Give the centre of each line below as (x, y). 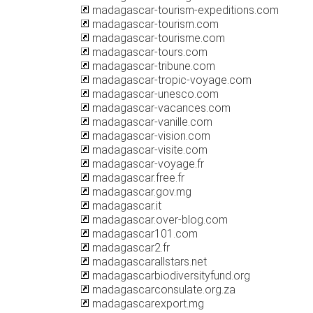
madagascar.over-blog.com (159, 220)
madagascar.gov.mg (140, 192)
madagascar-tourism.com (154, 24)
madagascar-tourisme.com (157, 38)
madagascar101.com (144, 234)
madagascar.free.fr (137, 178)
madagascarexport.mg (147, 304)
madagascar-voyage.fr (147, 164)
